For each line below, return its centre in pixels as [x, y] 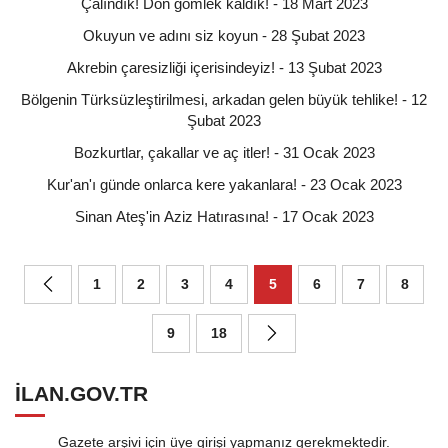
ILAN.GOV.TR [81, 393]
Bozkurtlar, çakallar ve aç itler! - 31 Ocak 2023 [224, 152]
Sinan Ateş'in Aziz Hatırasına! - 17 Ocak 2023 [224, 216]
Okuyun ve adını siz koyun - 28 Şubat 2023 [224, 35]
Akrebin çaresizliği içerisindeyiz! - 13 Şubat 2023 [224, 67]
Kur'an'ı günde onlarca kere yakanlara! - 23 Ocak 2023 [224, 184]
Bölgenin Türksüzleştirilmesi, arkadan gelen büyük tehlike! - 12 [224, 99]
